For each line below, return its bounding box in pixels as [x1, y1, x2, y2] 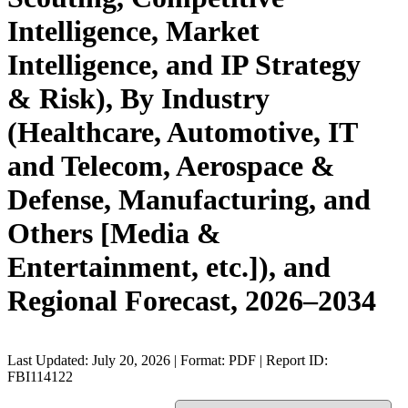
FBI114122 [7, 368, 73, 384]
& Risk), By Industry [7, 82, 270, 116]
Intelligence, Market [7, 15, 260, 48]
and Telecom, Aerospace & [7, 149, 335, 183]
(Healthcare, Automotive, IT [7, 116, 357, 149]
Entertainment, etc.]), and [7, 250, 331, 284]
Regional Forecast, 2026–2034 [7, 284, 376, 318]
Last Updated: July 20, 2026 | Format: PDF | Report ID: [7, 352, 328, 368]
